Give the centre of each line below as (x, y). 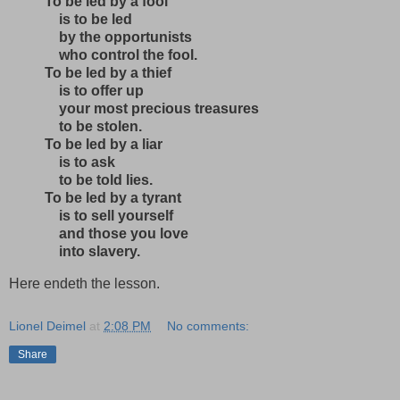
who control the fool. (121, 55)
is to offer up (94, 91)
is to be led (88, 20)
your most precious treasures (152, 109)
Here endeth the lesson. (84, 284)
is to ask (80, 162)
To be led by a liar (104, 145)
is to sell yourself (109, 216)
